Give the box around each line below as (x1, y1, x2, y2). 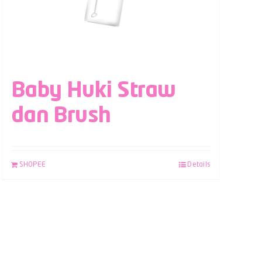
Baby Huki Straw (11, 80, 176, 102)
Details (187, 161, 211, 168)
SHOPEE (19, 161, 46, 168)
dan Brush (11, 105, 111, 127)
